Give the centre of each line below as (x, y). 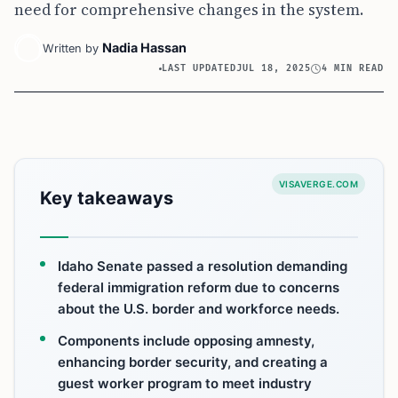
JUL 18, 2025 (274, 68)
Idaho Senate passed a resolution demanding (203, 266)
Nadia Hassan (144, 48)
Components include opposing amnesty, (186, 341)
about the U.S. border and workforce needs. (199, 309)
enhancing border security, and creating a (193, 362)
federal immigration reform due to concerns (199, 287)
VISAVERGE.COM (318, 184)
